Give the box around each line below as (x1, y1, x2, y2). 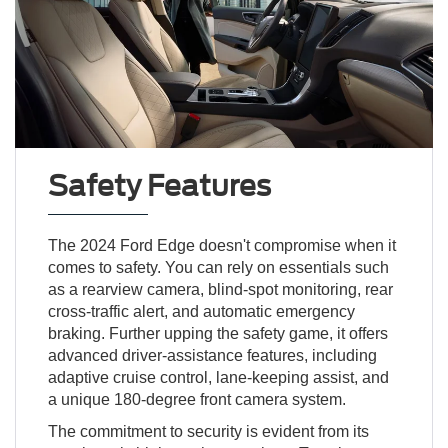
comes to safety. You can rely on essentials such (47, 258, 389, 276)
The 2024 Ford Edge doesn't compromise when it (47, 236, 396, 254)
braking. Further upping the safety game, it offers (47, 324, 388, 342)
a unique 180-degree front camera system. (47, 390, 346, 408)
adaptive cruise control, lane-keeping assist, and (47, 368, 389, 386)
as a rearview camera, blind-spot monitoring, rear (47, 280, 393, 298)
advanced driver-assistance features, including (47, 346, 377, 364)
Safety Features (47, 168, 271, 203)
